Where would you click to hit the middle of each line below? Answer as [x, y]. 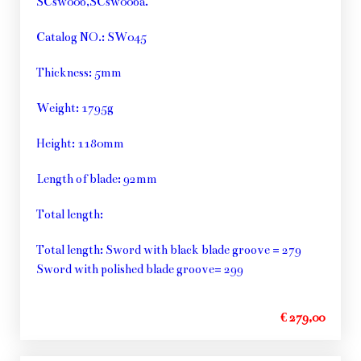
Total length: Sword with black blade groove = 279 [169, 250]
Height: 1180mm [80, 144]
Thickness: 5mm [79, 73]
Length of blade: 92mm [97, 179]
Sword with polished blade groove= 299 [140, 270]
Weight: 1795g [75, 108]
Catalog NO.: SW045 [91, 37]
